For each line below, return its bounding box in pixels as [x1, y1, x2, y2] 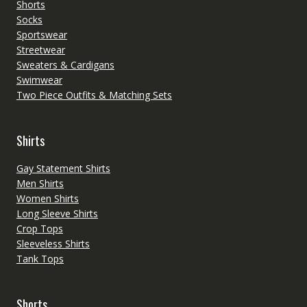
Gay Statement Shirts [16, 161, 110, 175]
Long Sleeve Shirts [16, 206, 98, 220]
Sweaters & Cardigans [16, 58, 114, 71]
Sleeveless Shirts [16, 236, 90, 250]
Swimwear [16, 73, 62, 86]
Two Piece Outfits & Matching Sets [16, 88, 172, 101]
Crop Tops [16, 221, 63, 235]
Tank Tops [16, 251, 64, 265]
